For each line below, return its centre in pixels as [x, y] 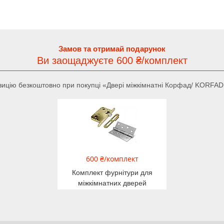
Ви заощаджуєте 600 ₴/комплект [112, 60]
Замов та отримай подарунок [112, 48]
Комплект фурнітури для [112, 172]
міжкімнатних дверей [112, 183]
